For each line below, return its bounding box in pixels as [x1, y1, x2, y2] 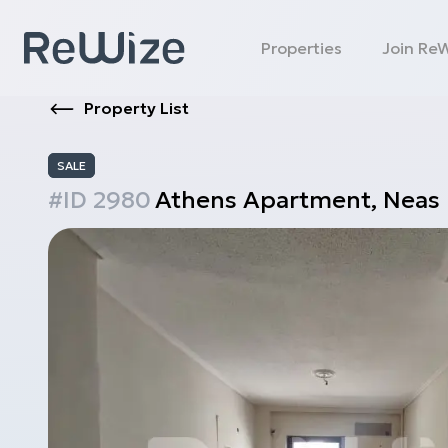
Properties [261, 38, 343, 58]
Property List [84, 98, 189, 118]
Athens [155, 185, 237, 215]
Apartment [243, 185, 371, 215]
